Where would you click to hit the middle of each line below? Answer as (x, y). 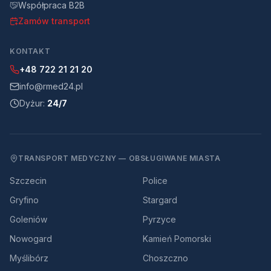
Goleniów (28, 219)
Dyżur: (33, 103)
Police (155, 181)
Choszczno (165, 258)
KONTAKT (30, 51)
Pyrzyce (159, 219)
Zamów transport (54, 21)
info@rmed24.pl (51, 86)
